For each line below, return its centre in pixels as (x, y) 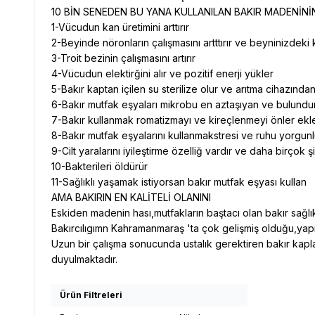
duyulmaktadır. (84, 259)
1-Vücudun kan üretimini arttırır (120, 27)
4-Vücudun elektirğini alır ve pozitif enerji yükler (162, 73)
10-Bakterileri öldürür (99, 166)
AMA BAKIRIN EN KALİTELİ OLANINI (131, 197)
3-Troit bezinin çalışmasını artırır (123, 58)
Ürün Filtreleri (91, 295)
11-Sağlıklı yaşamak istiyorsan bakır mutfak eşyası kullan (179, 182)
